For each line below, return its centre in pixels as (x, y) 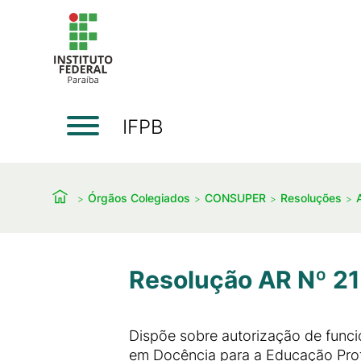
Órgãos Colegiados (139, 197)
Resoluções (311, 197)
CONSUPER (235, 197)
